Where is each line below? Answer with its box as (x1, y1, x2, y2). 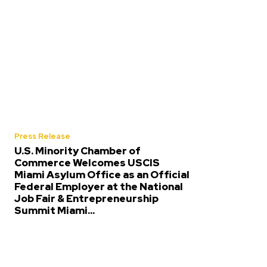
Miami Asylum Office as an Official (14, 167, 190, 181)
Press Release (14, 131, 70, 141)
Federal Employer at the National (14, 179, 183, 193)
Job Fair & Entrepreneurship (14, 191, 159, 205)
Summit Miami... (14, 203, 95, 217)
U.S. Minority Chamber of (14, 144, 141, 157)
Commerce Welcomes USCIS (14, 156, 160, 169)
